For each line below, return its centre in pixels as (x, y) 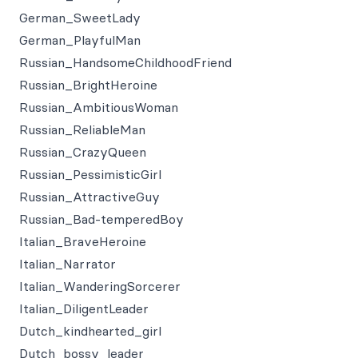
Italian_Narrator (68, 264)
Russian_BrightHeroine (88, 85)
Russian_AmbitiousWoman (99, 107)
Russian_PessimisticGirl (90, 174)
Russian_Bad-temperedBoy (101, 219)
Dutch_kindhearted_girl (90, 331)
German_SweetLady (80, 18)
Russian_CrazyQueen (83, 152)
